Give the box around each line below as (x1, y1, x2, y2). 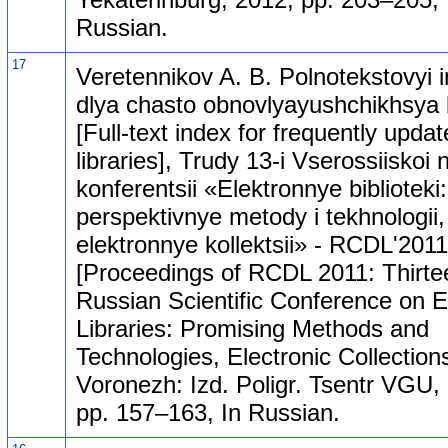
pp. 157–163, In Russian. (76, 398, 340, 426)
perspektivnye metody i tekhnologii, (76, 202, 445, 230)
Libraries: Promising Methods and (76, 314, 429, 342)
